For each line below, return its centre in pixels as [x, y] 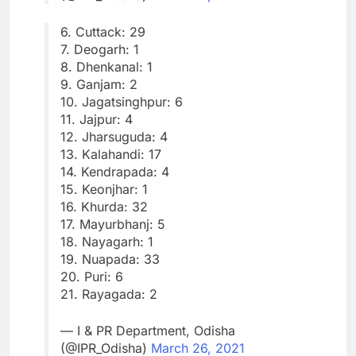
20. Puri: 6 [92, 277]
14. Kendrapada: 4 [115, 172]
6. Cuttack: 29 [103, 32]
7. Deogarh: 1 [100, 49]
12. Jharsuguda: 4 [114, 137]
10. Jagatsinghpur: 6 [122, 102]
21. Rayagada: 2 [109, 294]
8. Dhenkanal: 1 [106, 67]
